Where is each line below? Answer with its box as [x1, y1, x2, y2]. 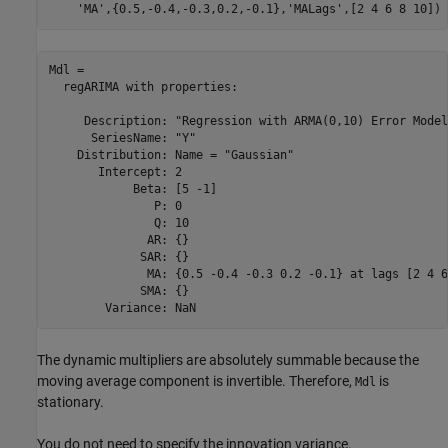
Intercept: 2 [48, 165, 182, 180]
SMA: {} [48, 284, 189, 299]
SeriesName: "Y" [48, 131, 196, 146]
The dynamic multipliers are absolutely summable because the [37, 351, 419, 368]
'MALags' [286, 2, 343, 17]
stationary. [37, 393, 104, 410]
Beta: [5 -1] [48, 182, 217, 197]
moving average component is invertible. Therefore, [37, 372, 355, 389]
